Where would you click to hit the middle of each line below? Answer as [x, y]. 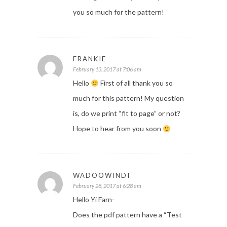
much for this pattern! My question [128, 98]
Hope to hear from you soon [118, 129]
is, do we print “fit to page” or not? [127, 113]
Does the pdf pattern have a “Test [127, 215]
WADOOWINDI [102, 176]
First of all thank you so [136, 83]
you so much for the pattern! [119, 12]
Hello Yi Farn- [94, 200]
